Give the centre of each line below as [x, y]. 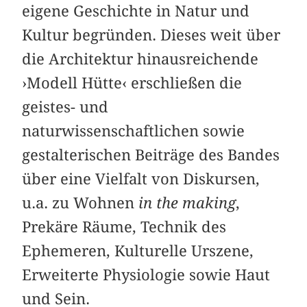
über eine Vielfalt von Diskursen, [141, 179]
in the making [187, 202]
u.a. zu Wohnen [81, 202]
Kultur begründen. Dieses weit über [151, 35]
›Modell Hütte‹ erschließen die [132, 83]
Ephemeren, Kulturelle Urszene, [138, 250]
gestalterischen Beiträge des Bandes [151, 155]
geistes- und [65, 107]
